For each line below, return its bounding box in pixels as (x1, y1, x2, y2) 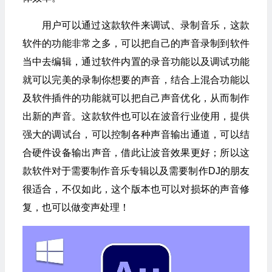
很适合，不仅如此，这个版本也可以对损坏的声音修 (22, 183, 250, 194)
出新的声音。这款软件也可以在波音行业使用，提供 (22, 110, 250, 121)
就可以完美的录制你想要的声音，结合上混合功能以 (22, 74, 250, 85)
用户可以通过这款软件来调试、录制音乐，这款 (41, 19, 250, 30)
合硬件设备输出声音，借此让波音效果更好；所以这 (22, 147, 250, 158)
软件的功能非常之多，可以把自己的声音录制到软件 (22, 38, 250, 49)
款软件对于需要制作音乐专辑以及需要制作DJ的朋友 (22, 165, 250, 176)
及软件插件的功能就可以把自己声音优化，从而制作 (22, 92, 250, 103)
